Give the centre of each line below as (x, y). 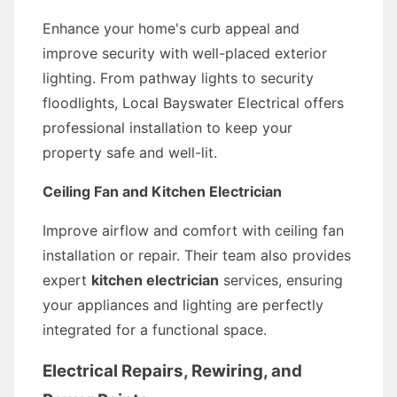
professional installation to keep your (167, 128)
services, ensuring (281, 280)
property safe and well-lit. (130, 152)
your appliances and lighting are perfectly (183, 305)
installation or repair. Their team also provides (197, 255)
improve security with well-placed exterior (185, 53)
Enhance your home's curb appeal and (171, 28)
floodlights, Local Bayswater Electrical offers (193, 103)
